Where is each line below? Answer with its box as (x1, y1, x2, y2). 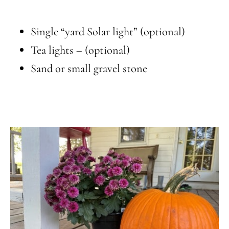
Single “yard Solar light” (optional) (31, 25, 185, 39)
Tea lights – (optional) (31, 43, 130, 57)
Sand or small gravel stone (31, 61, 147, 76)
